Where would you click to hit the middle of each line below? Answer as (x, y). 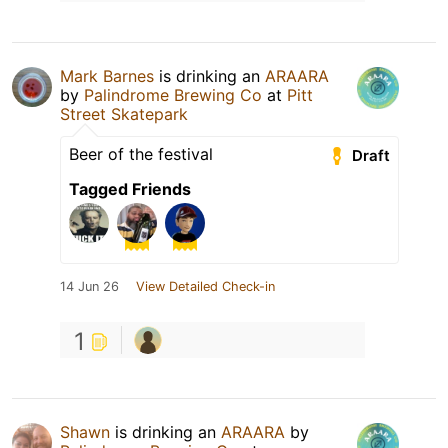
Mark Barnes (107, 76)
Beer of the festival (141, 154)
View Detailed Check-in (205, 287)
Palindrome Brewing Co (173, 95)
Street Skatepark (124, 114)
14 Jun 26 (89, 287)
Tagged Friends (130, 189)
